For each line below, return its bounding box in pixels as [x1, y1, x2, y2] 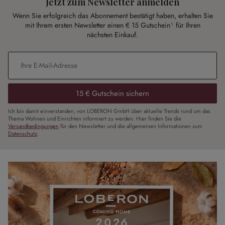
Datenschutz [8, 130, 37, 138]
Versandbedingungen [8, 122, 59, 131]
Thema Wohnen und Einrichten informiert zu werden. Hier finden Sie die [8, 115, 181, 123]
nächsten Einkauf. [87, 30, 138, 40]
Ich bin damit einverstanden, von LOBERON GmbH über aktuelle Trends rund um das [8, 107, 210, 116]
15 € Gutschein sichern [76, 88, 149, 99]
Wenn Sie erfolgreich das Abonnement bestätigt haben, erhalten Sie [12, 11, 213, 21]
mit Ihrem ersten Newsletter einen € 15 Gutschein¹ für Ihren [25, 20, 200, 31]
